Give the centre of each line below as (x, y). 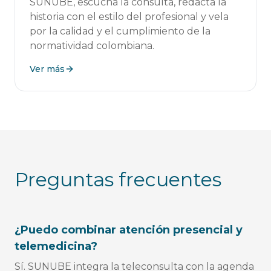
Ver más (47, 69)
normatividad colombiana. (92, 46)
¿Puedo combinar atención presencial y (129, 230)
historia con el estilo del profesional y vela (129, 17)
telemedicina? (56, 246)
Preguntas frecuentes (118, 179)
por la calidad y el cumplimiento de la (120, 31)
